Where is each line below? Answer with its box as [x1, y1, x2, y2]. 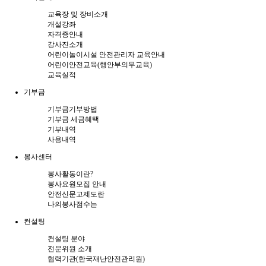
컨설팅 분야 [47, 235, 85, 243]
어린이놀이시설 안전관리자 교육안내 [47, 50, 165, 59]
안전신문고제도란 [47, 190, 104, 198]
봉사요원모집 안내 [47, 180, 106, 188]
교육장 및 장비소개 [47, 10, 108, 18]
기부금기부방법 [47, 105, 97, 113]
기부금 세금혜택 [47, 115, 99, 123]
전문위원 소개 [47, 245, 92, 253]
